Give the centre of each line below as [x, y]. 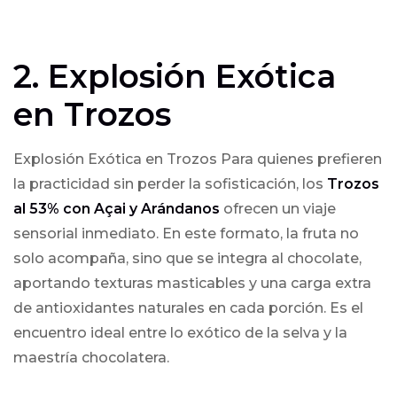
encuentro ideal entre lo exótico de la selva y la [180, 333]
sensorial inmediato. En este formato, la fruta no [186, 234]
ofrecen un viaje [278, 209]
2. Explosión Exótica [175, 76]
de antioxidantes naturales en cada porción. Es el [188, 308]
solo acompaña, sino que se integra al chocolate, [187, 258]
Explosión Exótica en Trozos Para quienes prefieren [198, 159]
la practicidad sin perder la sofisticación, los [170, 184]
